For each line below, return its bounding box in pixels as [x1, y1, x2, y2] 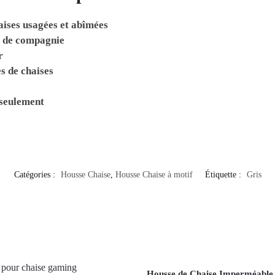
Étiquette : [204, 170, 244, 180]
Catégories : [14, 170, 58, 180]
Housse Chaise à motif [115, 170, 193, 180]
